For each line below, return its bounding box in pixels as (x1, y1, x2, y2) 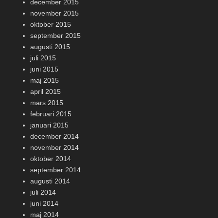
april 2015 (30, 88, 61, 95)
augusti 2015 (30, 43, 70, 51)
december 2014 (30, 132, 79, 140)
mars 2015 (30, 99, 63, 107)
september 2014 (30, 166, 81, 174)
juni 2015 (30, 65, 58, 73)
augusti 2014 (30, 177, 70, 185)
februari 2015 (30, 110, 72, 118)
